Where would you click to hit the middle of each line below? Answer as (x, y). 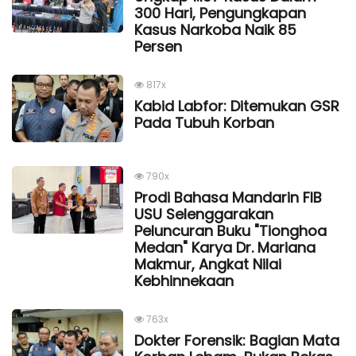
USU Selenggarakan (204, 214)
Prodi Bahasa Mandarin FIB (228, 197)
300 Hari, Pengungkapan (220, 13)
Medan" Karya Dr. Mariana (225, 247)
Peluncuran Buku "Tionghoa (230, 230)
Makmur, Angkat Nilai (208, 264)
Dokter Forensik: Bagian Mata (237, 340)
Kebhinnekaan (184, 281)
